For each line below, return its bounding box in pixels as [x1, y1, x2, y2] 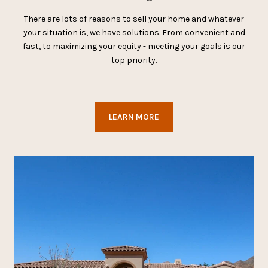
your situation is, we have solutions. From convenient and [23, 28, 245, 38]
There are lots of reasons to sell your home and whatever [24, 14, 244, 24]
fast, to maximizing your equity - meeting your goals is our [23, 41, 245, 51]
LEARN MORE [109, 111, 159, 122]
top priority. [111, 55, 157, 65]
